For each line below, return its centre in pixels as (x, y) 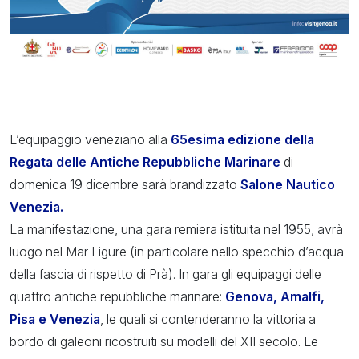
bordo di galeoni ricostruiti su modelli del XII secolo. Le (164, 341)
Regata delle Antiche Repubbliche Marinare (145, 162)
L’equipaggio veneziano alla (90, 139)
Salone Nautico (288, 184)
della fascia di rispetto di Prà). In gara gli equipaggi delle (165, 274)
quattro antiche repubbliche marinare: (117, 296)
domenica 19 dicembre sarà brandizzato (125, 184)
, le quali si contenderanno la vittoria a (208, 319)
